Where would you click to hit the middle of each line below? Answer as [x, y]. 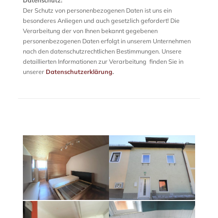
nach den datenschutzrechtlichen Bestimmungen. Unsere [102, 51]
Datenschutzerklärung [79, 72]
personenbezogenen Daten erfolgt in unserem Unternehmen [107, 41]
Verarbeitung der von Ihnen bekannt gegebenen [90, 31]
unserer [34, 72]
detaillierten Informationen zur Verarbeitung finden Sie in [103, 61]
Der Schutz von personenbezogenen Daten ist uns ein [97, 10]
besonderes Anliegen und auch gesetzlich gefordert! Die [101, 20]
